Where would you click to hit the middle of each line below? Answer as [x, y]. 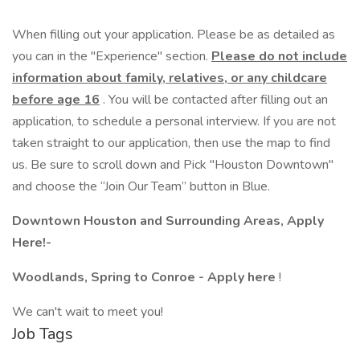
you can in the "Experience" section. [112, 56]
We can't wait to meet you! [88, 312]
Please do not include [279, 56]
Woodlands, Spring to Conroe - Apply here [145, 277]
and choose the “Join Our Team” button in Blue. [143, 186]
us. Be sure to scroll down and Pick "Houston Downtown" [173, 165]
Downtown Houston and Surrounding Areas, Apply [168, 221]
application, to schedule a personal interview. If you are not [174, 121]
